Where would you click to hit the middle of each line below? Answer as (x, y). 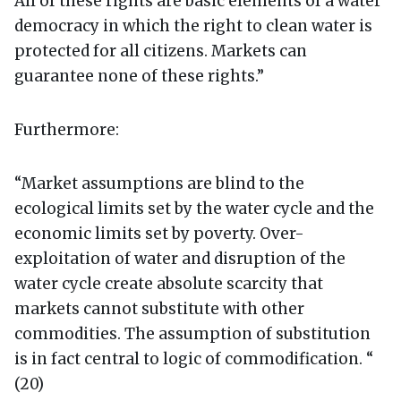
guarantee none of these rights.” (139, 76)
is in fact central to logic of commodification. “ (194, 358)
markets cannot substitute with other (159, 308)
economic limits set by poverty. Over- (159, 233)
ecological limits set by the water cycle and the (194, 208)
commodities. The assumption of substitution (192, 333)
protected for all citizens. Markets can (161, 51)
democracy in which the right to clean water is (193, 26)
